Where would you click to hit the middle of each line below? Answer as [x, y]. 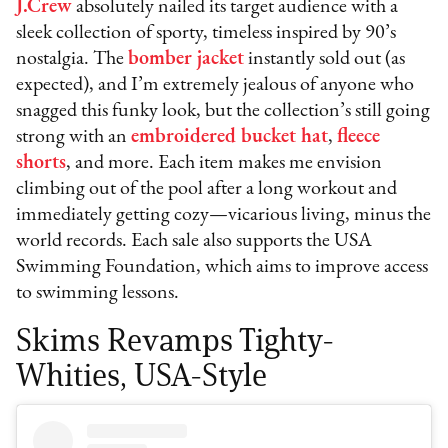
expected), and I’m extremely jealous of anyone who [215, 85]
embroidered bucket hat [230, 137]
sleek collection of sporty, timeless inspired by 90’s [206, 33]
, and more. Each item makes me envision [224, 163]
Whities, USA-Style [142, 375]
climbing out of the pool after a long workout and [207, 189]
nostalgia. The [72, 59]
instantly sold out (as [325, 59]
